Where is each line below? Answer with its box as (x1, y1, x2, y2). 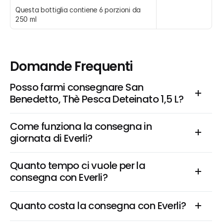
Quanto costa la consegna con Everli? (10, 199, 186, 213)
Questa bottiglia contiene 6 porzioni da (15, 5, 141, 14)
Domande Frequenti (10, 57, 133, 75)
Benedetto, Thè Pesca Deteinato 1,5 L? (10, 92, 184, 106)
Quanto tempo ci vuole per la (10, 159, 146, 172)
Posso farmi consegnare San (10, 80, 144, 94)
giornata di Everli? (10, 131, 93, 145)
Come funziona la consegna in (10, 119, 152, 133)
